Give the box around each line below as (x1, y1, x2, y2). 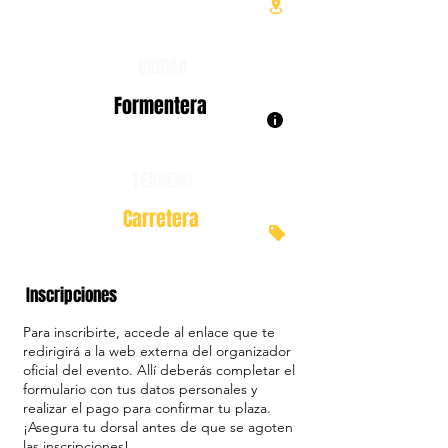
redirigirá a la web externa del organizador (23, 342, 291, 360)
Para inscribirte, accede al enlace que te (23, 323, 275, 341)
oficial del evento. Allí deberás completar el (23, 361, 295, 379)
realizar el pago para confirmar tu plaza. (23, 399, 271, 417)
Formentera (114, 91, 207, 121)
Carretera (122, 204, 199, 234)
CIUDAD (137, 53, 187, 81)
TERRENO (132, 166, 192, 194)
